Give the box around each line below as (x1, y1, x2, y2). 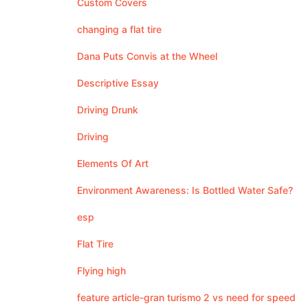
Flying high (77, 265, 126, 276)
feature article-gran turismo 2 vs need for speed (77, 291, 296, 303)
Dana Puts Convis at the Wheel (77, 50, 217, 62)
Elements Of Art (77, 157, 148, 169)
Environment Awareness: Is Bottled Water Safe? (77, 184, 293, 196)
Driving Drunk (77, 104, 138, 115)
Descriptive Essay (77, 77, 159, 89)
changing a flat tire (77, 23, 162, 35)
